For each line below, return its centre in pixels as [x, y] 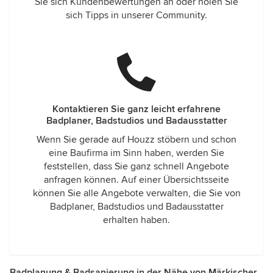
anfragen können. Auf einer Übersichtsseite [136, 180]
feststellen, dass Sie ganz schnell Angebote [136, 166]
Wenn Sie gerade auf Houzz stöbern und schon [136, 140]
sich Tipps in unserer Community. [136, 15]
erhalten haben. [136, 220]
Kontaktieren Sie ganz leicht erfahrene [136, 109]
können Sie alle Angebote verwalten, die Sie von [136, 193]
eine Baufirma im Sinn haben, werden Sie [136, 153]
